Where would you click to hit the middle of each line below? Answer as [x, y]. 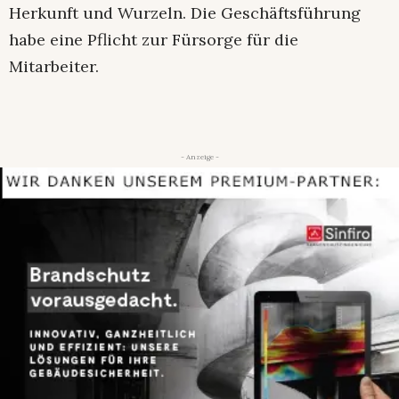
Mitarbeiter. [54, 67]
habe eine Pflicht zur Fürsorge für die [154, 40]
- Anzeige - [199, 157]
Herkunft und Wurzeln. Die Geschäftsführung [185, 13]
